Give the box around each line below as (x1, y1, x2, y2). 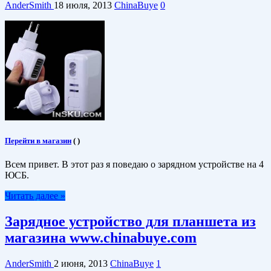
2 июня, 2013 (54, 258, 108, 269)
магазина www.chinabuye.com (5, 230, 197, 246)
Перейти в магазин (5, 136, 71, 146)
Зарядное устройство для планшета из (5, 214, 256, 230)
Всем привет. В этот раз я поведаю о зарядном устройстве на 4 (5, 159, 264, 170)
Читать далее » (5, 191, 65, 201)
